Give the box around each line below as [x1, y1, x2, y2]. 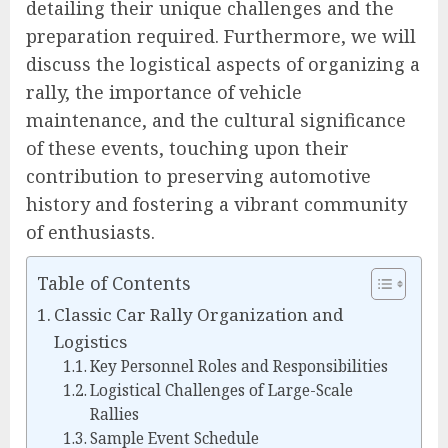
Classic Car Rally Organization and [54, 303, 345, 327]
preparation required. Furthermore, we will [26, 24, 416, 49]
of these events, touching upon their [26, 136, 349, 161]
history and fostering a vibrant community [26, 192, 407, 217]
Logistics [54, 330, 128, 354]
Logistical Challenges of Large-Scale [89, 380, 353, 402]
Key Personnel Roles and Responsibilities [89, 356, 388, 378]
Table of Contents [37, 271, 191, 295]
